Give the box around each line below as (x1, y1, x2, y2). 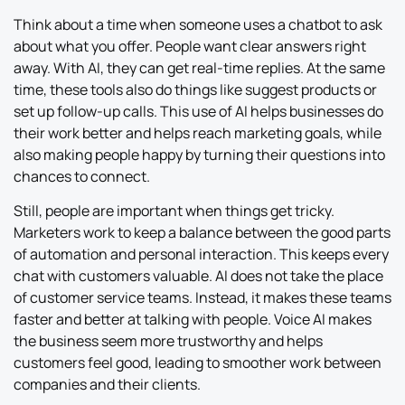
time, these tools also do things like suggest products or (14, 79, 377, 99)
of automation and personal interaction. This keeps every (14, 244, 389, 265)
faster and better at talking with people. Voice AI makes (14, 309, 372, 330)
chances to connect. (14, 165, 150, 186)
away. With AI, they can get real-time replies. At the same (14, 57, 385, 78)
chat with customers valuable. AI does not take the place (14, 266, 383, 287)
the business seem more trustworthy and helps (14, 331, 323, 352)
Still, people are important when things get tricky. (14, 201, 334, 221)
